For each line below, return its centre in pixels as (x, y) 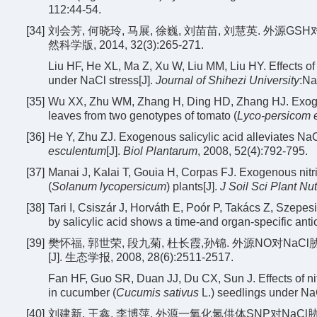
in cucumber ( (82, 293)
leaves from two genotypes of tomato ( (143, 116)
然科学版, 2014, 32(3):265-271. (126, 45)
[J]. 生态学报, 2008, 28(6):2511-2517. (141, 257)
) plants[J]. (193, 186)
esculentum (77, 151)
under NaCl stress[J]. (102, 80)
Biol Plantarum (160, 151)
